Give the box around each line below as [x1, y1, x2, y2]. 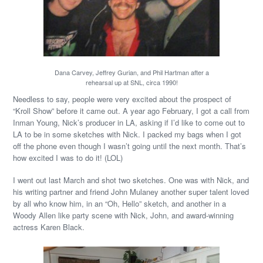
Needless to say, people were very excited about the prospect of [13, 93, 232, 104]
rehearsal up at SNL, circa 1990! [85, 77, 178, 87]
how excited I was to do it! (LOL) [13, 152, 123, 163]
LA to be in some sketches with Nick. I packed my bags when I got [13, 129, 242, 140]
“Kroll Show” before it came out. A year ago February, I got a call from [13, 105, 250, 116]
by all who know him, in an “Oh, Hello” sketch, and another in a [13, 198, 227, 209]
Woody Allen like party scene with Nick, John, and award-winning [13, 210, 234, 221]
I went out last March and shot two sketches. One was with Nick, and [13, 174, 249, 186]
